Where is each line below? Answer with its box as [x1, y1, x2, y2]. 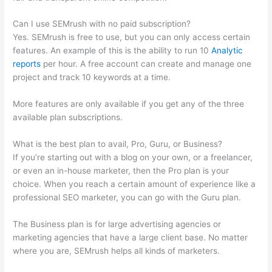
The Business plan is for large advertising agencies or [13, 219, 222, 229]
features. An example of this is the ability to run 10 [13, 46, 212, 56]
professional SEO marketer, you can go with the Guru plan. [13, 192, 242, 203]
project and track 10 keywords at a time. [13, 72, 171, 83]
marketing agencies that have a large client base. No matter [13, 233, 248, 243]
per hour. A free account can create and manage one [41, 59, 252, 69]
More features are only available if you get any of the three [13, 99, 245, 109]
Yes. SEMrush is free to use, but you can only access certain [13, 32, 251, 42]
